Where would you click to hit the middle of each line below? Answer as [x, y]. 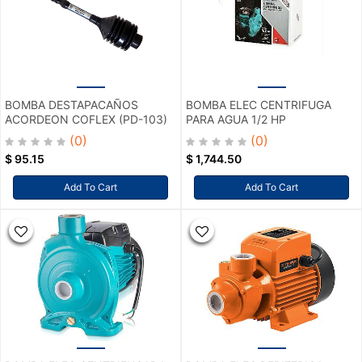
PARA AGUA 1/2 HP [236, 120]
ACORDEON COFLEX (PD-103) [86, 120]
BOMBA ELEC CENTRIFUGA [259, 105]
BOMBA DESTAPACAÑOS [72, 105]
